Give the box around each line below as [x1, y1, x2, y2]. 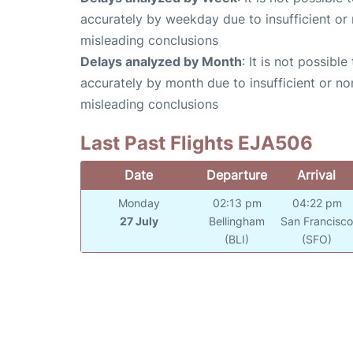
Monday [118, 196, 161, 210]
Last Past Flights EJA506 [80, 132, 313, 155]
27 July [120, 214, 159, 229]
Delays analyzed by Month [80, 54, 242, 70]
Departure [206, 167, 267, 184]
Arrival [297, 167, 336, 184]
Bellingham [209, 214, 266, 229]
